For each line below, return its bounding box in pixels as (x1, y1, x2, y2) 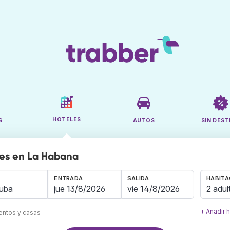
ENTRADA (54, 175, 83, 182)
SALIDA (127, 175, 149, 182)
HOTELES (52, 116, 81, 123)
